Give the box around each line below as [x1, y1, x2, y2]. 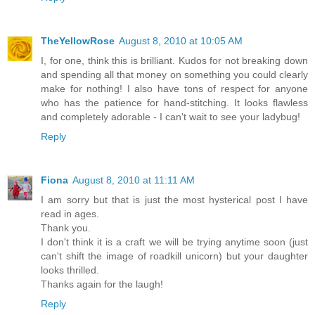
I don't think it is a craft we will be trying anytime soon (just [41, 236, 308, 248]
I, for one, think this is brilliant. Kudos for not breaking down [41, 55, 308, 67]
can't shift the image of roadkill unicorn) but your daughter [41, 250, 308, 262]
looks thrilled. [41, 264, 99, 276]
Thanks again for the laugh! [41, 278, 163, 290]
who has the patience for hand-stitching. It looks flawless [41, 97, 308, 109]
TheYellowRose [41, 35, 115, 47]
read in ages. [41, 208, 99, 220]
